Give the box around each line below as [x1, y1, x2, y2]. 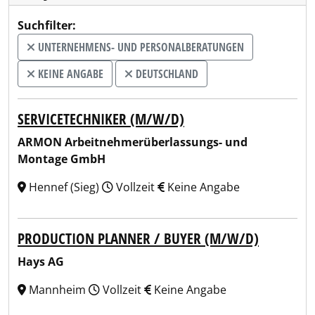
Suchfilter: [18, 18, 76, 33]
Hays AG [18, 254, 64, 269]
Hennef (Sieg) [26, 179, 102, 195]
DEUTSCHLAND [133, 66, 198, 82]
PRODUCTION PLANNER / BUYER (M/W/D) [18, 229, 259, 248]
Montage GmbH [18, 151, 105, 167]
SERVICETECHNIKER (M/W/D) [18, 109, 184, 129]
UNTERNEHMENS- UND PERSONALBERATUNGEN [35, 39, 244, 55]
